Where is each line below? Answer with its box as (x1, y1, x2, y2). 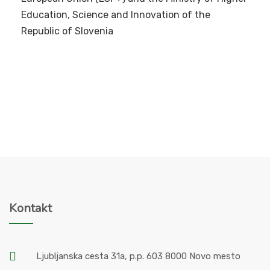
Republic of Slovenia (21, 25, 113, 37)
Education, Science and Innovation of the (21, 9, 210, 21)
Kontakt (9, 200, 52, 217)
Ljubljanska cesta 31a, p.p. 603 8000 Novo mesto (36, 251, 240, 262)
